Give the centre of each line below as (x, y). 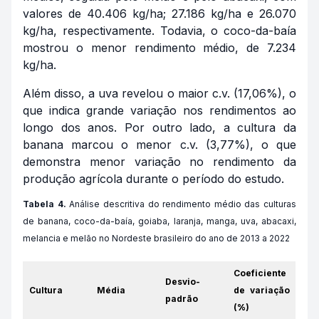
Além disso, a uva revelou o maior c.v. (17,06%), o (159, 93)
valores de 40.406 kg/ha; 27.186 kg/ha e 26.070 (159, 14)
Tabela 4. (45, 204)
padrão (182, 299)
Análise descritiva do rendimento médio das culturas (181, 204)
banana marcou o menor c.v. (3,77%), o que (159, 145)
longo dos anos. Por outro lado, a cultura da (159, 127)
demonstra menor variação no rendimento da (159, 162)
